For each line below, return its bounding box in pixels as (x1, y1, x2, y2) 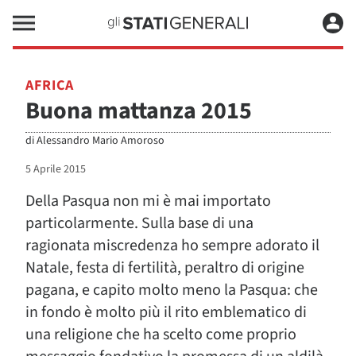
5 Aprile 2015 (25, 161, 86, 177)
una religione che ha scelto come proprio (25, 323, 296, 346)
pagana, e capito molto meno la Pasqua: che (25, 279, 318, 301)
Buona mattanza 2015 (25, 94, 252, 128)
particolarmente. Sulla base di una (25, 212, 253, 234)
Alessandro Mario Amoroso (37, 133, 164, 149)
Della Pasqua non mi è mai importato (25, 190, 271, 212)
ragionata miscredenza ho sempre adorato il (25, 234, 319, 257)
